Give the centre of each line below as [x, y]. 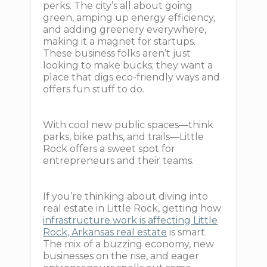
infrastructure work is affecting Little [131, 220]
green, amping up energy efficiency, [129, 18]
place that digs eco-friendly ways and [132, 77]
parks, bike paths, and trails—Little [124, 137]
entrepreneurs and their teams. [119, 161]
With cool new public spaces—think [128, 125]
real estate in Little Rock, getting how [132, 208]
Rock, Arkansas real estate [105, 232]
